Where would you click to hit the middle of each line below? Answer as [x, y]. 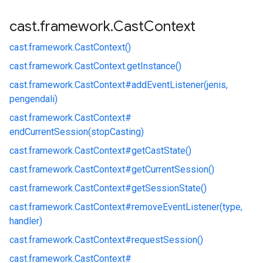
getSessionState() [169, 188]
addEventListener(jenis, [180, 85]
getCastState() [161, 151]
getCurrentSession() [173, 169]
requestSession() [167, 240]
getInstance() [154, 66]
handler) [26, 221]
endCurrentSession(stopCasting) [77, 132]
